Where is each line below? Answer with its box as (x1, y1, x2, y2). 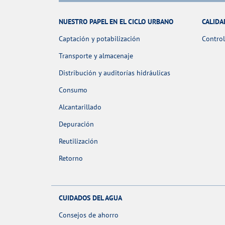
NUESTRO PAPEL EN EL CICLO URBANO (59, 17, 173, 27)
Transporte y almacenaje (59, 51, 133, 61)
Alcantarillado (59, 102, 101, 112)
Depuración (59, 120, 94, 129)
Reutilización (59, 137, 98, 146)
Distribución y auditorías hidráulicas (59, 68, 170, 78)
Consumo (59, 85, 87, 95)
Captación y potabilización (59, 34, 140, 44)
